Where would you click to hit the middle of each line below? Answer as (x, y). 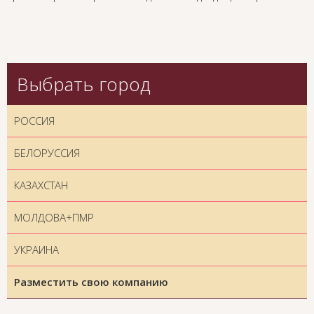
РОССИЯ (34, 121)
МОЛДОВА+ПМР (54, 218)
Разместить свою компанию (91, 282)
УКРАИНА (36, 250)
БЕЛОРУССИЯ (47, 153)
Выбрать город (84, 84)
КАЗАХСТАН (41, 185)
